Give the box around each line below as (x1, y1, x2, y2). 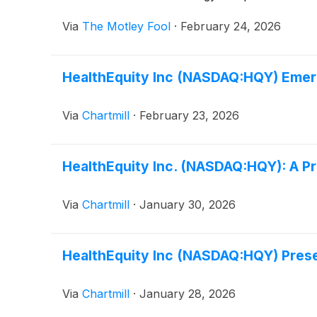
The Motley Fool (82, 19, 171, 34)
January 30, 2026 (139, 197, 236, 212)
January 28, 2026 (139, 287, 236, 301)
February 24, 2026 (180, 19, 281, 34)
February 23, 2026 (139, 108, 239, 123)
